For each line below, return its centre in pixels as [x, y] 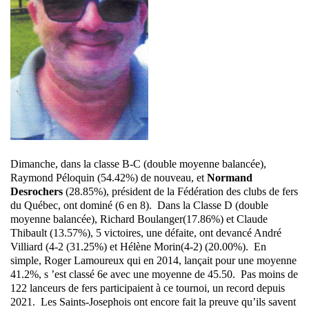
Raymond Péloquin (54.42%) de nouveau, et [109, 178]
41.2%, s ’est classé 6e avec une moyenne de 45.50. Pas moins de [154, 275]
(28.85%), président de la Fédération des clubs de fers [180, 192]
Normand [230, 178]
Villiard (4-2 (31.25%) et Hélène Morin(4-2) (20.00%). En [138, 247]
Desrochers [37, 192]
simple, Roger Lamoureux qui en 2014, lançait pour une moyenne [153, 261]
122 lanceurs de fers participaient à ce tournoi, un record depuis [148, 288]
